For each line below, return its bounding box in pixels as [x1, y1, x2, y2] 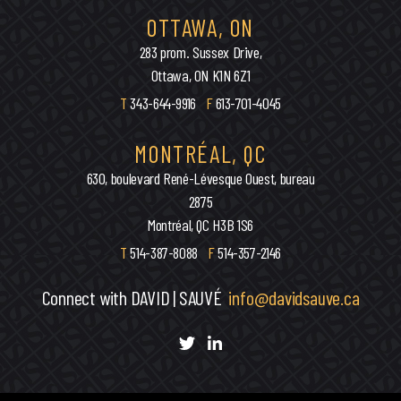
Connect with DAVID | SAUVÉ [41, 286, 229, 309]
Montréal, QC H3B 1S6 [148, 215, 253, 235]
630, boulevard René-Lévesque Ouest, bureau [86, 168, 315, 188]
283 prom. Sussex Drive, [139, 42, 262, 62]
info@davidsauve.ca [228, 286, 360, 309]
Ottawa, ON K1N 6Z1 [150, 65, 251, 85]
